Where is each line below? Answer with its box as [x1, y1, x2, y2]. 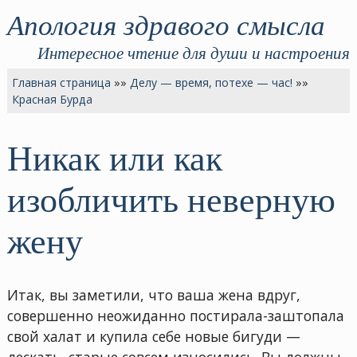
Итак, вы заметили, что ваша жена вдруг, [6, 284, 300, 304]
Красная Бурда [12, 91, 93, 107]
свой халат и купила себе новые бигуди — [6, 326, 300, 346]
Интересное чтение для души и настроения [37, 40, 351, 64]
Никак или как [6, 134, 222, 181]
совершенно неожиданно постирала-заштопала [6, 305, 344, 325]
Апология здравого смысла [6, 4, 325, 43]
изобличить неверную [6, 175, 335, 222]
